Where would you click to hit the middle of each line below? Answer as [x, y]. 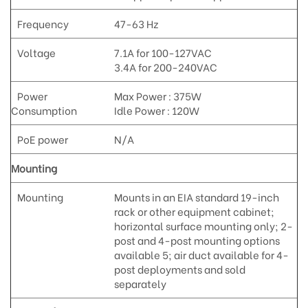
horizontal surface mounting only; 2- [203, 225]
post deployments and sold [179, 268]
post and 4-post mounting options [197, 240]
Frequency [40, 23]
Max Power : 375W [157, 95]
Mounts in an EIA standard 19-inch [196, 196]
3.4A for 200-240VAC [165, 66]
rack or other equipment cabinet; [194, 211]
